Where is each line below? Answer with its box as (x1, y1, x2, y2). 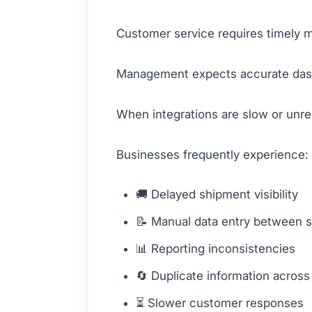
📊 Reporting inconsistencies (136, 242, 295, 256)
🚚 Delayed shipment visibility (136, 187, 298, 202)
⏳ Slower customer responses (136, 296, 304, 311)
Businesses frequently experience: (116, 148, 309, 162)
